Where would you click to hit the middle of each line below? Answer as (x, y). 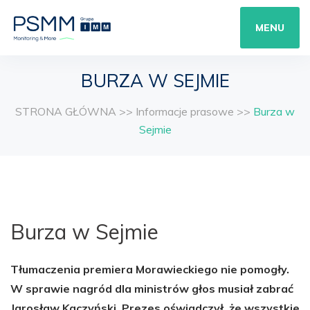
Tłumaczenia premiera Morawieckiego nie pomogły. (150, 269)
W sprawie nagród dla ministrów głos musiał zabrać (152, 289)
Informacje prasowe (185, 111)
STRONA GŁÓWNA (66, 111)
